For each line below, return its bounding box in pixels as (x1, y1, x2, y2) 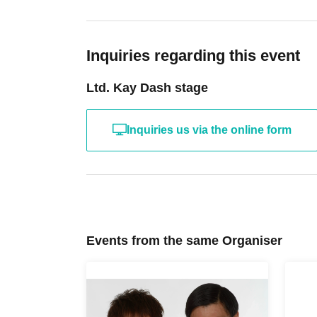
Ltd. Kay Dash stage (86, 80, 208, 95)
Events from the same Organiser (86, 233, 282, 248)
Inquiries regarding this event (86, 46, 300, 64)
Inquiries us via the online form (127, 123, 292, 136)
